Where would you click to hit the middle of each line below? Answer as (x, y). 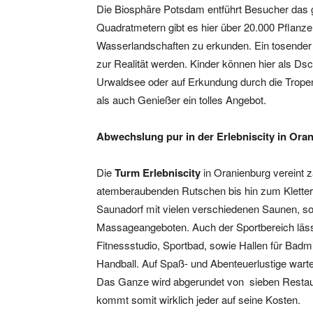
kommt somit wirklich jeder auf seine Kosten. (198, 299)
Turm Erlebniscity (158, 173)
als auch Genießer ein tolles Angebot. (181, 100)
